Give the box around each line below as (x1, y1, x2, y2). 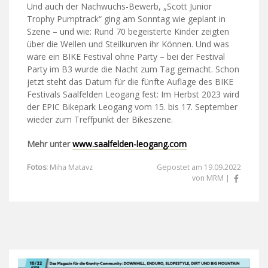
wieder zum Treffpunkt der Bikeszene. (27, 114, 173, 126)
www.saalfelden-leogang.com (72, 138, 187, 150)
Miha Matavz (48, 162, 93, 173)
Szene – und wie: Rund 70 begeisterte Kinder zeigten (27, 26, 229, 38)
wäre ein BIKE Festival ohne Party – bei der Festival (27, 51, 225, 63)
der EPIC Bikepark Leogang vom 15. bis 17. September (27, 101, 237, 113)
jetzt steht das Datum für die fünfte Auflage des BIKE (27, 76, 233, 88)
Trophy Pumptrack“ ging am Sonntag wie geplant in (27, 13, 226, 25)
